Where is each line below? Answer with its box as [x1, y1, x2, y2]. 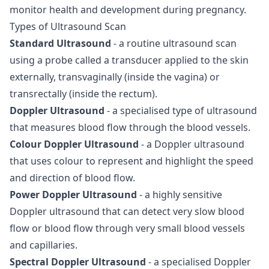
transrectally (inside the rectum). [10, 86, 160, 100]
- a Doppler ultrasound [139, 137, 244, 151]
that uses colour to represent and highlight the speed [10, 154, 253, 168]
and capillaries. [10, 238, 80, 252]
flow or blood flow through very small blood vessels [10, 221, 245, 235]
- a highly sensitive [137, 187, 222, 201]
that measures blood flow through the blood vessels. [10, 120, 253, 134]
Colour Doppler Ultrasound [10, 137, 139, 151]
